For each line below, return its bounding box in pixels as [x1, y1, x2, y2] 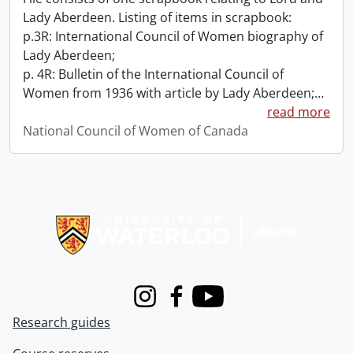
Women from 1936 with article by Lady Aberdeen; [23, 84, 314, 102]
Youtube [192, 295, 243, 314]
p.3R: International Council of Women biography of [23, 28, 323, 46]
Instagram [129, 295, 190, 314]
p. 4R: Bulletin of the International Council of [23, 65, 284, 84]
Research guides [13, 314, 110, 331]
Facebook [161, 295, 217, 314]
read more [267, 103, 330, 121]
